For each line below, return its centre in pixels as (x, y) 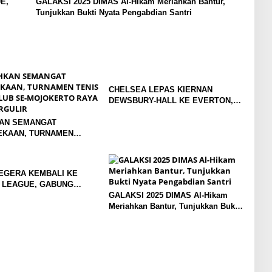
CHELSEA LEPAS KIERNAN (160, 90)
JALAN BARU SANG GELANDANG (172, 112)
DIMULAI (125, 123)
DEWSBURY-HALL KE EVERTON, (171, 101)
